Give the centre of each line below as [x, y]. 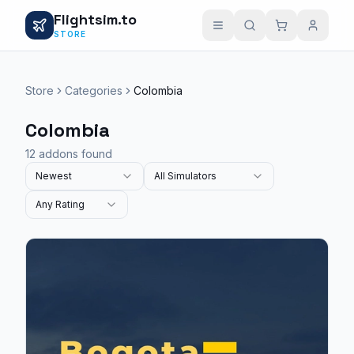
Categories [94, 90]
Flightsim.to [95, 19]
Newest [54, 176]
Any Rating [60, 204]
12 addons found [69, 154]
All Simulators [185, 176]
